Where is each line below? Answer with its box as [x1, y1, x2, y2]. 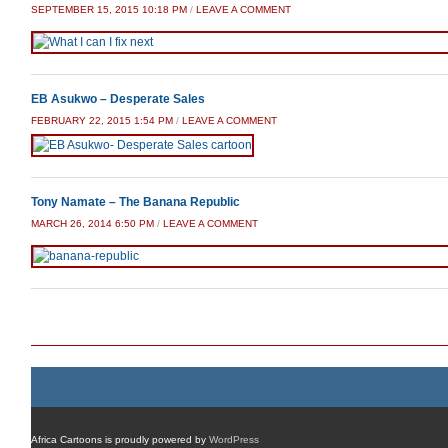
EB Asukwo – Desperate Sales [31, 92, 205, 106]
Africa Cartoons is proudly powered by [31, 434, 209, 445]
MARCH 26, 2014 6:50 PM [31, 218, 154, 229]
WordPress [209, 434, 259, 445]
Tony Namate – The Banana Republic [31, 195, 240, 209]
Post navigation [31, 305, 180, 330]
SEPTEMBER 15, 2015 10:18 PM [31, 4, 187, 15]
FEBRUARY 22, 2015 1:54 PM [31, 115, 173, 126]
